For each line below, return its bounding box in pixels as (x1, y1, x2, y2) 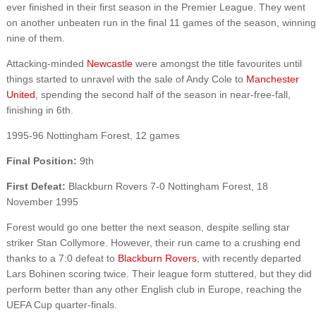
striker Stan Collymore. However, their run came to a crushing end (6, 236, 300, 248)
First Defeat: (6, 180, 66, 192)
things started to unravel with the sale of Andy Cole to (6, 73, 246, 85)
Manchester (245, 73, 299, 85)
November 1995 (6, 195, 78, 207)
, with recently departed (196, 252, 301, 264)
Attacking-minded (6, 57, 87, 69)
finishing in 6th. (6, 104, 73, 116)
